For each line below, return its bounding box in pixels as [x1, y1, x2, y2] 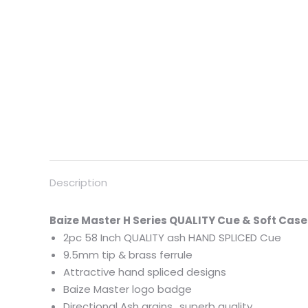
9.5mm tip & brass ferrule [63, 247, 192, 262]
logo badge [129, 282, 192, 296]
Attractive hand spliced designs [63, 265, 226, 279]
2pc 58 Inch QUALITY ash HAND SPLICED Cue [63, 230, 281, 245]
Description [49, 175, 107, 190]
